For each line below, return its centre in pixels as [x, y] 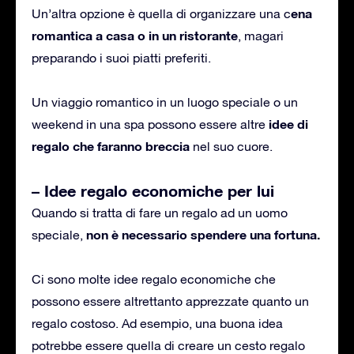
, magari [261, 35]
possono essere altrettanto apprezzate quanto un [170, 301]
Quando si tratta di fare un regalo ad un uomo [160, 212]
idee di [288, 123]
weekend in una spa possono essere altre [150, 124]
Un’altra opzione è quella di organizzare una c [161, 13]
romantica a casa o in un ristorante [135, 35]
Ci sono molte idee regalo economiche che [154, 279]
